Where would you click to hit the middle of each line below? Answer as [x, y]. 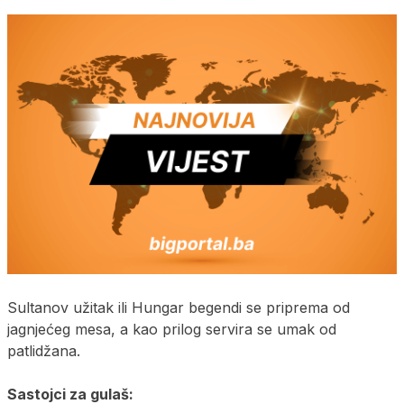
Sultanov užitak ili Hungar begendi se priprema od [179, 307]
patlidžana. [44, 350]
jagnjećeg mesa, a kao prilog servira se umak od [172, 329]
